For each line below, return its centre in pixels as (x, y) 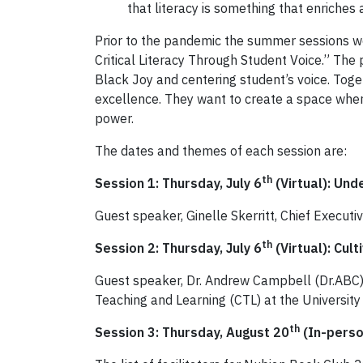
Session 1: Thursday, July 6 (178, 184)
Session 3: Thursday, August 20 (192, 333)
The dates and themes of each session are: (221, 151)
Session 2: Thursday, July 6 (178, 248)
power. (114, 119)
